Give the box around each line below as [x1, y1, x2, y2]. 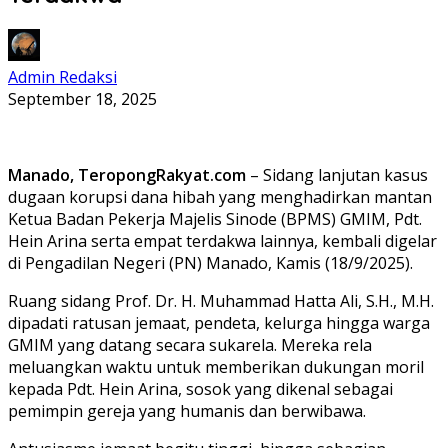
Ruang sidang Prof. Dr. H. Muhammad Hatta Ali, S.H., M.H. [8, 289, 434, 312]
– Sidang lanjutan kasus [246, 163, 428, 186]
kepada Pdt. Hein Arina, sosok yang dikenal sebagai [8, 377, 393, 400]
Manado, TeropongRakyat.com [8, 163, 246, 186]
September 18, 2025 [8, 87, 157, 110]
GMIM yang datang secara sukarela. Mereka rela [8, 333, 372, 356]
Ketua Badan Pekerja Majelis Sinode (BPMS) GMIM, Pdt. [8, 207, 422, 230]
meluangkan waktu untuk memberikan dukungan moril [8, 355, 424, 378]
